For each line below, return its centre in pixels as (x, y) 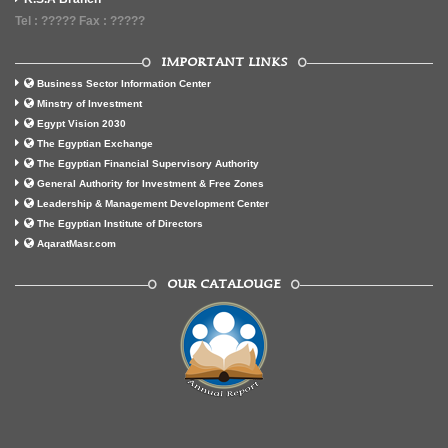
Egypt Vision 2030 (81, 123)
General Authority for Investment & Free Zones (150, 183)
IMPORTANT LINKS (224, 62)
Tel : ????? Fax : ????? (80, 21)
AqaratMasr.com (76, 243)
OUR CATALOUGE (224, 284)
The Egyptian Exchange (95, 143)
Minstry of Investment (89, 103)
